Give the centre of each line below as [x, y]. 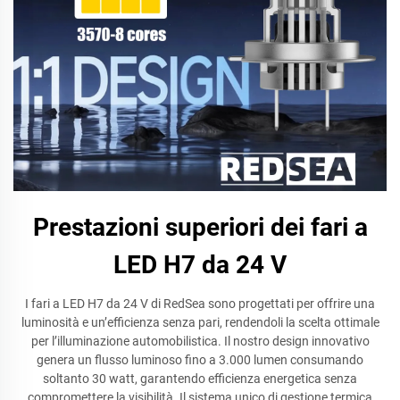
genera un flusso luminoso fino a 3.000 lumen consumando [200, 360]
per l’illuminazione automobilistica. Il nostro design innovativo [200, 341]
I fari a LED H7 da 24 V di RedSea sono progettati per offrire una [200, 304]
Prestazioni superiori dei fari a [200, 227]
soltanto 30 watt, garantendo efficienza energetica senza [200, 379]
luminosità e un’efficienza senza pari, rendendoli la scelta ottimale [200, 322]
